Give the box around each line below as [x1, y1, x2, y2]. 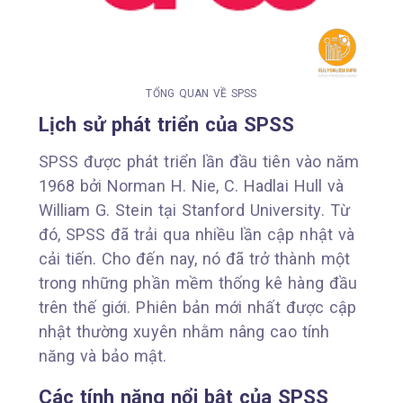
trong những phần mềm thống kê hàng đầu [38, 273, 357, 292]
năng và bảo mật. [38, 345, 167, 365]
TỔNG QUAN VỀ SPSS [146, 86, 257, 100]
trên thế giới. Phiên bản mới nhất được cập [38, 297, 357, 317]
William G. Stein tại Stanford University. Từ [38, 200, 350, 219]
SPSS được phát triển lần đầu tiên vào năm [38, 151, 360, 171]
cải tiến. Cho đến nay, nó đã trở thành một [38, 248, 350, 268]
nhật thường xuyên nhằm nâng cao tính [38, 321, 329, 341]
